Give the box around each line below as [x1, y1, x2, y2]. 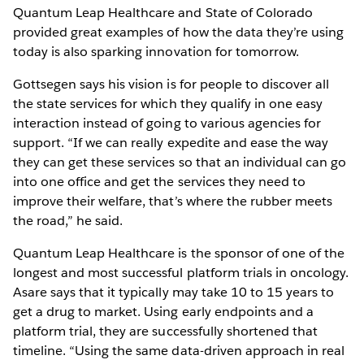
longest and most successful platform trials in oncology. [13, 264, 349, 282]
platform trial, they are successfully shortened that [13, 323, 318, 340]
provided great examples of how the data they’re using [13, 24, 344, 41]
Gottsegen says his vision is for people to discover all [13, 76, 330, 93]
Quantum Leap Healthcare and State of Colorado [13, 4, 313, 22]
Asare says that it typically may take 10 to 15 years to [13, 284, 335, 301]
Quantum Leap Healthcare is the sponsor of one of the [13, 245, 344, 262]
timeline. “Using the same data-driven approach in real [13, 342, 345, 360]
